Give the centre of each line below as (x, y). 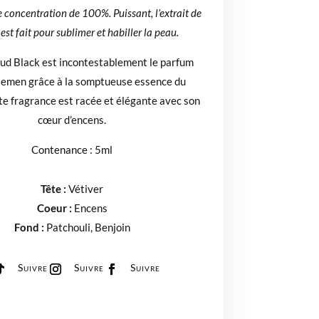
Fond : (30, 228)
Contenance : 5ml (72, 150)
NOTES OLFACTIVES (72, 166)
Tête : (55, 189)
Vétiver (86, 189)
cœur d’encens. (72, 120)
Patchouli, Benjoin (88, 228)
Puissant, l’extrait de (157, 13)
